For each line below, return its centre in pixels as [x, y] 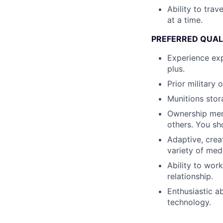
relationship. [190, 176]
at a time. [185, 20]
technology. [189, 202]
